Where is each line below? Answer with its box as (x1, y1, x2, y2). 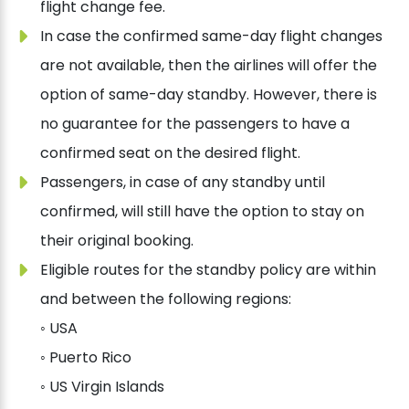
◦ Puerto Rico (40, 347, 131, 369)
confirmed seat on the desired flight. (40, 142, 300, 164)
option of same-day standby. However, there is (40, 84, 377, 106)
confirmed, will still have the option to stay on (40, 201, 364, 223)
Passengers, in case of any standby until (40, 172, 325, 194)
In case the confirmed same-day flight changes (40, 26, 383, 47)
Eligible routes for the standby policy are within (40, 259, 376, 281)
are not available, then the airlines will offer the (40, 55, 377, 77)
